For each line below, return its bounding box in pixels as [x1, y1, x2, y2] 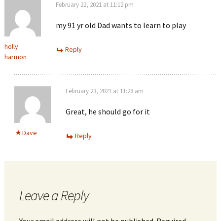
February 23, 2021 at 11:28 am [65, 86, 144, 95]
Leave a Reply [19, 186, 89, 204]
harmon [4, 52, 27, 61]
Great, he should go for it [65, 106, 150, 116]
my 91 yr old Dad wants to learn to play [55, 20, 186, 30]
